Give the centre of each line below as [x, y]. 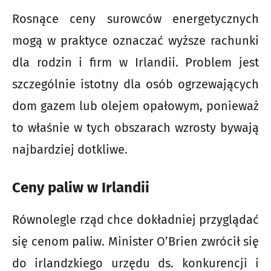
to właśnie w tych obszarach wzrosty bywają [135, 128]
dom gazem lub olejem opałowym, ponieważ [135, 106]
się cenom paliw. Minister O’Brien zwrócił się [135, 242]
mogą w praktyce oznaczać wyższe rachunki [135, 41]
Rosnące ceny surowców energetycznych [135, 19]
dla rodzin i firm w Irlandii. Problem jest [135, 63]
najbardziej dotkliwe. [70, 150]
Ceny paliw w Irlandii [81, 188]
